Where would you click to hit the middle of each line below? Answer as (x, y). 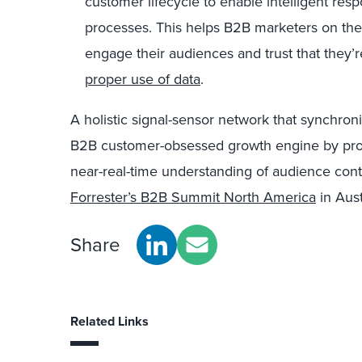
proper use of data (143, 79)
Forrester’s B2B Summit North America (193, 197)
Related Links (109, 321)
